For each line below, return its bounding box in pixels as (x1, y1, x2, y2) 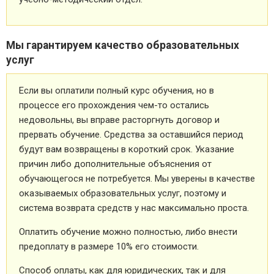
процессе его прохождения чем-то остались (19, 99, 209, 111)
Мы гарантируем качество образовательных (6, 39, 239, 51)
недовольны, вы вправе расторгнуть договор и (19, 114, 220, 125)
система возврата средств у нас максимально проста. (19, 202, 249, 213)
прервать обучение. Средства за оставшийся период (19, 128, 243, 140)
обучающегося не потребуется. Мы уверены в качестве (19, 172, 255, 184)
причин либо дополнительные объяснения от (19, 158, 212, 169)
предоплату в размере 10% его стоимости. (19, 240, 199, 252)
